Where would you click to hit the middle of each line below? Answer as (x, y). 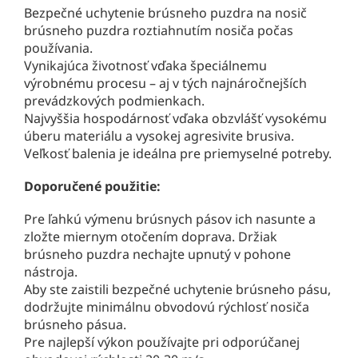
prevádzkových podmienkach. (114, 101)
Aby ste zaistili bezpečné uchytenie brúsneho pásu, (177, 290)
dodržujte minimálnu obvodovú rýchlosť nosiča (167, 307)
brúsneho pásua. (75, 325)
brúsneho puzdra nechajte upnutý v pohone (157, 255)
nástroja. (51, 272)
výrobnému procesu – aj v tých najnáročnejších (165, 84)
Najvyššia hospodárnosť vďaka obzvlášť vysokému (175, 119)
